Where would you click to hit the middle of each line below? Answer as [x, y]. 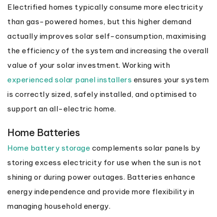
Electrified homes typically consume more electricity [105, 7]
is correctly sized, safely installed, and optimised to [102, 94]
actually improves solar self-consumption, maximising [107, 36]
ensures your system [170, 79]
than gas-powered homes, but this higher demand [99, 21]
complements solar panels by [145, 148]
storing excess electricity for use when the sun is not [104, 162]
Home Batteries [44, 132]
